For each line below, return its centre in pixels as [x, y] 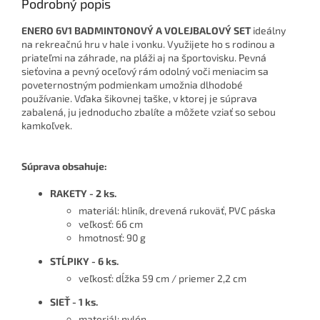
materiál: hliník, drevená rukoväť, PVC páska [177, 211]
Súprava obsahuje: [64, 166]
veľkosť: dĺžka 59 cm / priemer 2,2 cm [162, 279]
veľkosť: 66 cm [111, 224]
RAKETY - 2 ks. [83, 194]
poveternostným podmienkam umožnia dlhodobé [132, 85]
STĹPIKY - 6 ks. [84, 261]
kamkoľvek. [47, 126]
